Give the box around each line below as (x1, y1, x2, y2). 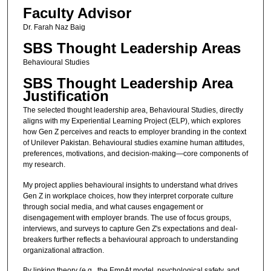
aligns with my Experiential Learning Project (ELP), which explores (22, 117, 241, 126)
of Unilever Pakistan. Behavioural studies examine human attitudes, (22, 139, 244, 148)
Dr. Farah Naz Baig (22, 22, 85, 31)
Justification (22, 88, 109, 105)
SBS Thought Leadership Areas (22, 39, 241, 56)
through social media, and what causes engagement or (22, 202, 203, 211)
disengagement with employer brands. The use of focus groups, (22, 213, 231, 222)
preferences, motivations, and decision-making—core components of (22, 149, 248, 158)
